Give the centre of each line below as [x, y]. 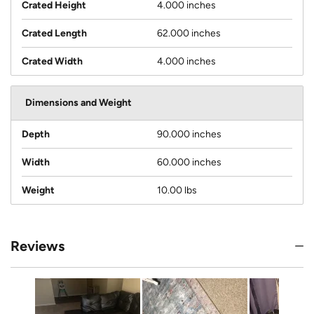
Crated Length [54, 34]
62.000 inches [189, 34]
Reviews [37, 246]
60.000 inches [189, 163]
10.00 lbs [177, 191]
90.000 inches [189, 135]
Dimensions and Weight [78, 103]
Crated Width [52, 62]
